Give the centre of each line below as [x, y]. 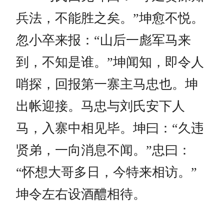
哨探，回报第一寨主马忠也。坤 [107, 84]
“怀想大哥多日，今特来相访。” [106, 172]
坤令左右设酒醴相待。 [81, 194]
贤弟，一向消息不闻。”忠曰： [103, 150]
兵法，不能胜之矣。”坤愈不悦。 [110, 18]
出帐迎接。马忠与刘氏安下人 [100, 106]
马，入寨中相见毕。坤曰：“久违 [110, 128]
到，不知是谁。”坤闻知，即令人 [110, 62]
